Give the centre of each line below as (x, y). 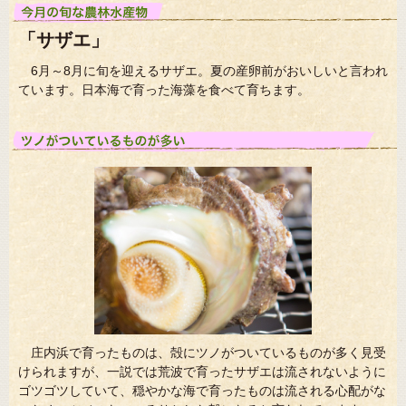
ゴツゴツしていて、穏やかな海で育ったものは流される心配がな (202, 390)
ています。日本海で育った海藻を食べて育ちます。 (164, 89)
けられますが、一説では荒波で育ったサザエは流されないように (202, 371)
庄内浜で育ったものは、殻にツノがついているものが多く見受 (208, 352)
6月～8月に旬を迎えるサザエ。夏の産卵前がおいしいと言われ (209, 70)
